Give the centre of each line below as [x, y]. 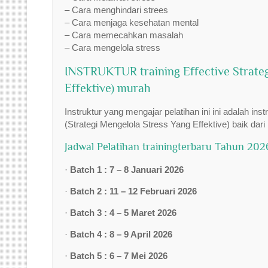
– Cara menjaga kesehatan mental [132, 22]
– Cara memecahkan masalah [124, 35]
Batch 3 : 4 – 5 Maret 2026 [123, 213]
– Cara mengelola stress [112, 48]
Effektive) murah [108, 88]
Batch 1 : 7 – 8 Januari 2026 [127, 170]
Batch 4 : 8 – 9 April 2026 [121, 234]
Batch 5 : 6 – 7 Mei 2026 [119, 256]
